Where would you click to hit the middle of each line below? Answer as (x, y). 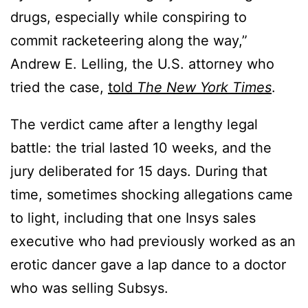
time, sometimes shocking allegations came (152, 195)
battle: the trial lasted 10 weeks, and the (141, 148)
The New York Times (204, 88)
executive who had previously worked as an (153, 242)
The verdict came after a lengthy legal (134, 125)
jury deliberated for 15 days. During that (139, 172)
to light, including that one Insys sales (133, 218)
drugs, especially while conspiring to (129, 18)
